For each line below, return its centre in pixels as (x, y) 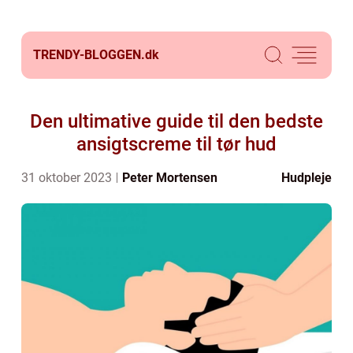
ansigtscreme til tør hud (176, 144)
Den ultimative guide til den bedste (176, 121)
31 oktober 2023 (68, 178)
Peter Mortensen (170, 178)
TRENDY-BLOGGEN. (89, 55)
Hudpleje (307, 178)
